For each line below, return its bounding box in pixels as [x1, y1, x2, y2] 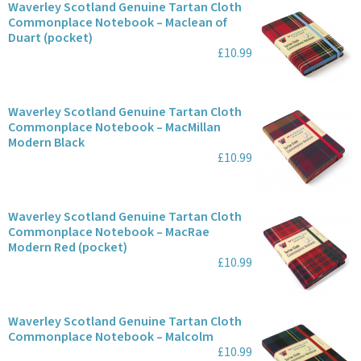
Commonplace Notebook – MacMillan [8, 118, 221, 136]
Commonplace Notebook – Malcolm [8, 328, 214, 346]
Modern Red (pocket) [8, 239, 127, 256]
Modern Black [8, 134, 85, 151]
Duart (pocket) [8, 29, 93, 47]
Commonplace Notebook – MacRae [8, 223, 210, 241]
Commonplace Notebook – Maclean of [8, 14, 227, 31]
